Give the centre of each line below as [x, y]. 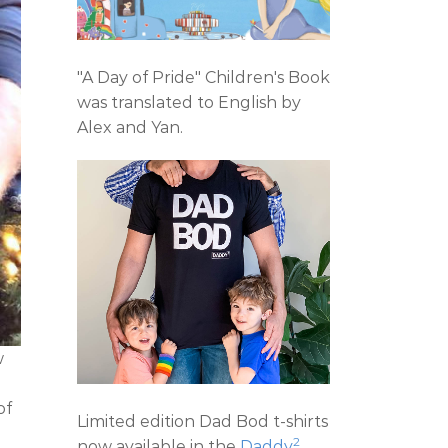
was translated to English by [189, 102]
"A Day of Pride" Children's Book [203, 77]
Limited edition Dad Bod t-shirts [202, 421]
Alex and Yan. [130, 127]
